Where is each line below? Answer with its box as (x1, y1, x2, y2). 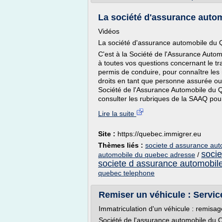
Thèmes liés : (98, 141, 145, 149)
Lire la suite (98, 110, 136, 117)
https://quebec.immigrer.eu (117, 130, 201, 138)
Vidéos (98, 27, 119, 35)
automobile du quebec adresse (98, 151, 195, 159)
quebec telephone (98, 169, 155, 177)
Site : (98, 130, 117, 138)
